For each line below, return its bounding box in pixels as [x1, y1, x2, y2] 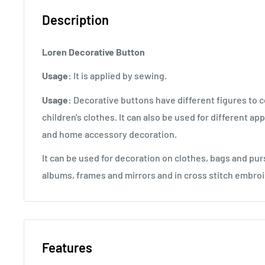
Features [42, 239, 92, 255]
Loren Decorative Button [42, 46, 145, 58]
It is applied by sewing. [72, 70, 167, 82]
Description [42, 12, 109, 28]
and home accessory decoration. [42, 128, 177, 140]
